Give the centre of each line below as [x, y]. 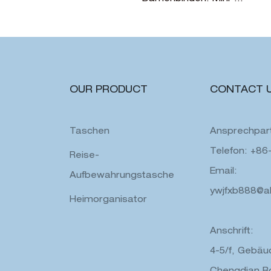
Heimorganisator [108, 200]
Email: [223, 171]
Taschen [89, 132]
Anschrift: [231, 231]
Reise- [84, 156]
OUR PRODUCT [108, 90]
